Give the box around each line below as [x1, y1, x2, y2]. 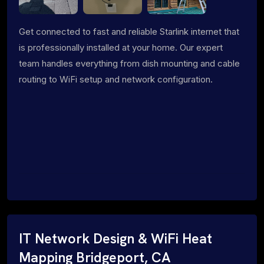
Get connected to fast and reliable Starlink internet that [19, 25, 239, 37]
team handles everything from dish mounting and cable [19, 57, 240, 69]
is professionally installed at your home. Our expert [19, 41, 223, 53]
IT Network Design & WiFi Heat [19, 229, 212, 247]
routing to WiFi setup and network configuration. [19, 73, 213, 85]
